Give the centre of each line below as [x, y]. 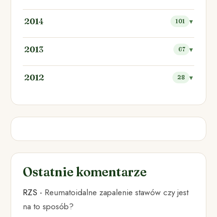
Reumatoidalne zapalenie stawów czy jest [117, 193]
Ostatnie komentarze [85, 172]
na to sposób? [48, 207]
